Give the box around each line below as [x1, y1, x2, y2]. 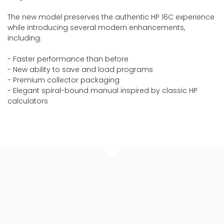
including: [7, 32, 41, 43]
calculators [7, 95, 48, 106]
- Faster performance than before [7, 53, 128, 64]
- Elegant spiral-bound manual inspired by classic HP [7, 85, 197, 95]
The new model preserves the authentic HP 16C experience [7, 11, 214, 22]
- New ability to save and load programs [7, 64, 153, 74]
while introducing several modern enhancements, [7, 22, 185, 32]
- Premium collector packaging [7, 74, 119, 85]
